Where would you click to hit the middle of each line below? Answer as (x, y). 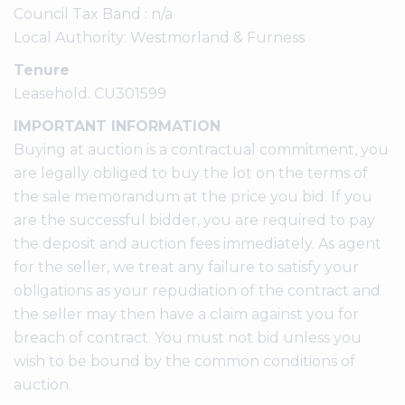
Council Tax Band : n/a (93, 14)
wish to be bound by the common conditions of (184, 362)
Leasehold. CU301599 (90, 94)
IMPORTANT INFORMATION (117, 127)
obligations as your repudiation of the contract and (197, 291)
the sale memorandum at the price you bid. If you (193, 197)
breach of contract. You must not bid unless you (188, 338)
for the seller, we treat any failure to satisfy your (186, 268)
